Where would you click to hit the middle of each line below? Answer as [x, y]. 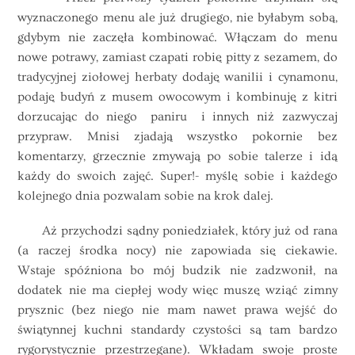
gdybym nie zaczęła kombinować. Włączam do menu [177, 37]
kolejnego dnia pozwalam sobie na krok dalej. [146, 195]
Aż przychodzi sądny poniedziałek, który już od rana [177, 231]
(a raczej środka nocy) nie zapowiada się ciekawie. [177, 251]
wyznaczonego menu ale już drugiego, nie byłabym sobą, [177, 17]
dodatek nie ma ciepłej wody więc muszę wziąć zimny [177, 290]
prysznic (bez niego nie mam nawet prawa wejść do [177, 310]
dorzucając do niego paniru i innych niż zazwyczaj [177, 116]
